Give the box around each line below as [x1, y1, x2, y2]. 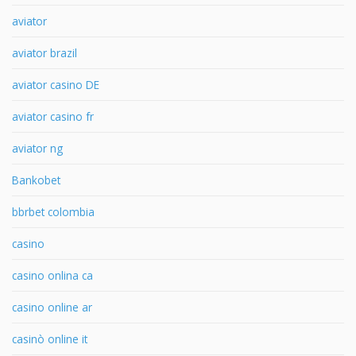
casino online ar [12, 299, 92, 315]
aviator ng [12, 140, 63, 156]
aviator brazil [12, 44, 77, 60]
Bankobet [12, 172, 60, 188]
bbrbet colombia [12, 203, 95, 219]
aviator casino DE [12, 76, 99, 92]
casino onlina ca [12, 267, 93, 283]
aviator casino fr [12, 108, 94, 124]
